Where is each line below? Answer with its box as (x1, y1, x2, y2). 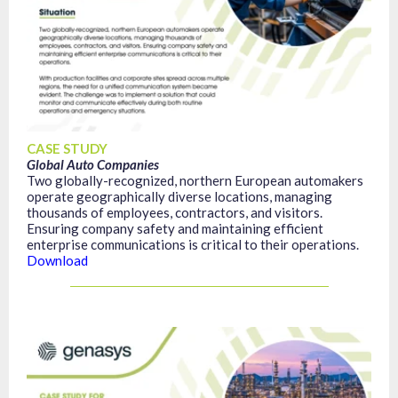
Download (27, 252, 88, 268)
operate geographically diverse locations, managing (27, 188, 332, 204)
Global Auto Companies (27, 156, 159, 172)
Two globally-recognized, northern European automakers (27, 172, 363, 188)
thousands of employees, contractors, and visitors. (27, 204, 322, 220)
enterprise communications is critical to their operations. (27, 236, 362, 252)
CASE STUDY (27, 140, 107, 156)
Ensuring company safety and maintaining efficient (27, 220, 323, 236)
